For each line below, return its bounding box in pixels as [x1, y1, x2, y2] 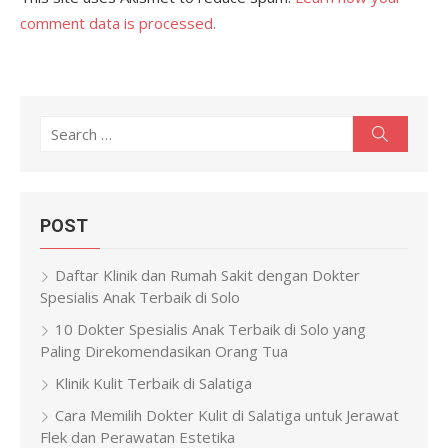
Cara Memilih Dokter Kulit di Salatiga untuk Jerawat [55, 405, 399, 425]
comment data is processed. [20, 13, 216, 33]
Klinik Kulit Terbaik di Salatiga [55, 373, 252, 393]
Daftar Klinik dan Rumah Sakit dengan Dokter [55, 265, 360, 285]
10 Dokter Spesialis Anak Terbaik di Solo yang [55, 319, 366, 339]
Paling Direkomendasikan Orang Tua [40, 341, 288, 361]
